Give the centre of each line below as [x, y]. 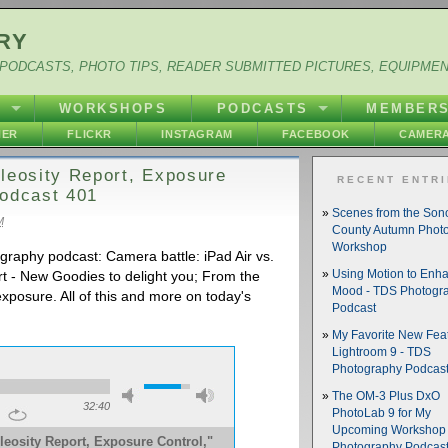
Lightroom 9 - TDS [381, 352]
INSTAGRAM [197, 134]
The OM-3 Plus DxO [386, 396]
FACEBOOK [316, 134]
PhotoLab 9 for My [381, 413]
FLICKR [89, 134]
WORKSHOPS [113, 108]
